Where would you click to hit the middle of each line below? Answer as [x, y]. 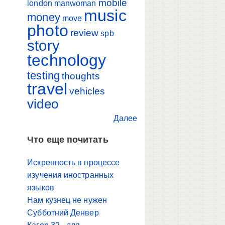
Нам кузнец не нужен [67, 200]
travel [47, 89]
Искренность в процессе [74, 163]
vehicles [87, 91]
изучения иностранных [70, 175]
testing [43, 75]
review [84, 33]
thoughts [81, 76]
